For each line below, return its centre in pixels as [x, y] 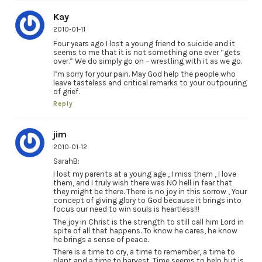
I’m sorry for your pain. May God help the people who [144, 74]
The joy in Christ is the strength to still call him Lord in [148, 222]
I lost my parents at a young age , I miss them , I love [144, 174]
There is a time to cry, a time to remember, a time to [144, 252]
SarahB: [66, 161]
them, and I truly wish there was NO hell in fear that [142, 182]
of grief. [66, 92]
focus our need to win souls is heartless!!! [126, 209]
